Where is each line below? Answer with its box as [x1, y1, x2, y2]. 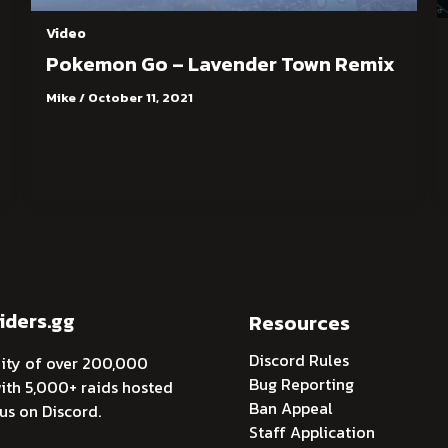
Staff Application [249, 419, 375, 444]
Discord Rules [249, 347, 349, 372]
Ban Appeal [249, 395, 333, 420]
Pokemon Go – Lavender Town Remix [45, 49, 395, 80]
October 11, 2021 [87, 88, 193, 108]
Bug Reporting [249, 371, 354, 396]
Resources [249, 307, 350, 338]
